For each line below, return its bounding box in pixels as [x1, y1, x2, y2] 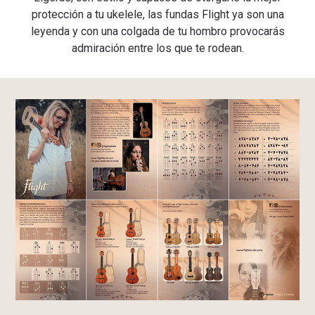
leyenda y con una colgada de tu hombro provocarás [30, 25, 285, 39]
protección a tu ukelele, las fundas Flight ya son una [31, 8, 284, 22]
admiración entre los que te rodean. [71, 41, 244, 56]
